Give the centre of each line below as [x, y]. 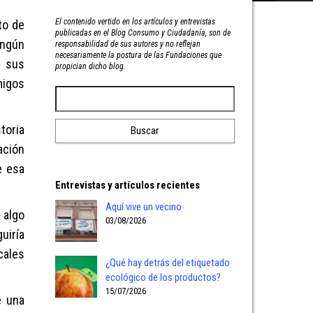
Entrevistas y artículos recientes [127, 185]
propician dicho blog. [90, 66]
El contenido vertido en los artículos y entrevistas [135, 22]
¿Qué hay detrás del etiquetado [167, 263]
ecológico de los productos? [163, 277]
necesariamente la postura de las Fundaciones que [138, 55]
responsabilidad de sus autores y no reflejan [128, 44]
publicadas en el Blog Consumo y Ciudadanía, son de [143, 33]
